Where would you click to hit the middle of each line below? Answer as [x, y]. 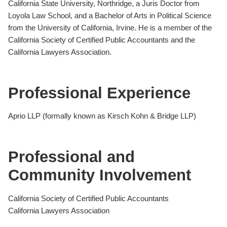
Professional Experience [99, 93]
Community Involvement [100, 175]
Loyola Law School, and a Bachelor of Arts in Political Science [110, 15]
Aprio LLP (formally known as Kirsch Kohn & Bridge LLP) [102, 116]
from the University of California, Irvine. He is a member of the [110, 27]
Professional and [71, 157]
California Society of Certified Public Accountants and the [102, 40]
